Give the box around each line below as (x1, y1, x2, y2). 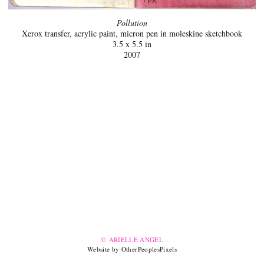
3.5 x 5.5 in (113, 38, 151, 50)
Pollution (117, 17, 147, 29)
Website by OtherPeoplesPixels (87, 245, 177, 254)
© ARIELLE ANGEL (100, 235, 164, 245)
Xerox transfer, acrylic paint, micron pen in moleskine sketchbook (22, 28, 242, 39)
